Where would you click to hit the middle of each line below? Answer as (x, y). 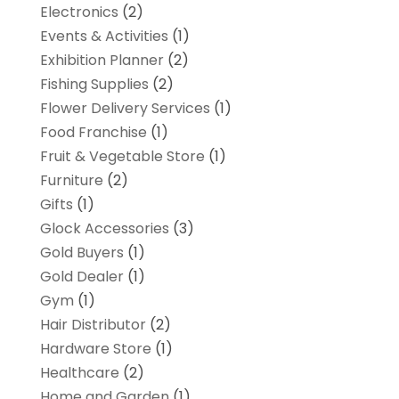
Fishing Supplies (94, 85)
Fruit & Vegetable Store (122, 157)
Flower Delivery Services (125, 109)
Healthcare (79, 373)
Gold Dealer (81, 277)
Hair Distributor (93, 325)
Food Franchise (93, 133)
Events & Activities (104, 37)
